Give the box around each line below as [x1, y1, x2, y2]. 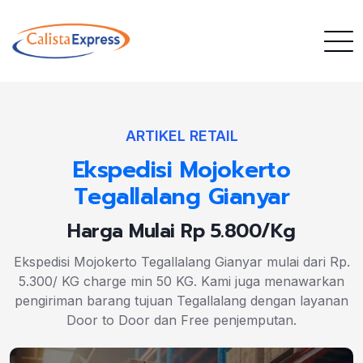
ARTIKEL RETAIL [125, 127, 238, 144]
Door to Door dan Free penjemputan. [66, 312, 297, 328]
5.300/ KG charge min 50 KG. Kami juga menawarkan [19, 273, 344, 289]
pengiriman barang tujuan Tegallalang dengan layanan [15, 293, 348, 309]
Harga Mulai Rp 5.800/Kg [67, 216, 296, 246]
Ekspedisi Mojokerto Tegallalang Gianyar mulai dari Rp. [13, 254, 350, 270]
